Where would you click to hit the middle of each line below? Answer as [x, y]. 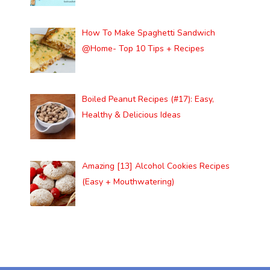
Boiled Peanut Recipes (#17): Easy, [148, 99]
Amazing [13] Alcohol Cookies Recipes [155, 166]
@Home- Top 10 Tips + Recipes [143, 48]
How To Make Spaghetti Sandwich [148, 33]
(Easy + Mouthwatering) [128, 181]
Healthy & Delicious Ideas [131, 115]
